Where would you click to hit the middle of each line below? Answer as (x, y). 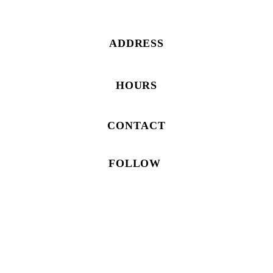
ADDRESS (136, 43)
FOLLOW (136, 164)
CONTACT (136, 125)
